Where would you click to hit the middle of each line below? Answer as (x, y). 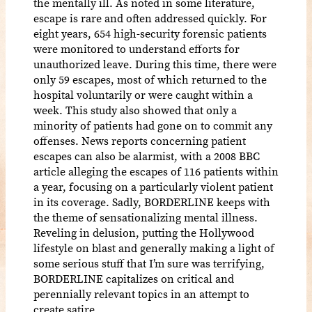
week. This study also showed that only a (135, 110)
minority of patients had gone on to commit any (153, 125)
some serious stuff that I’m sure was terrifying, (149, 263)
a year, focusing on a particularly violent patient (153, 186)
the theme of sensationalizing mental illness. (146, 217)
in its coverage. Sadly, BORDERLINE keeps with (152, 202)
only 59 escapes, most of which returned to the (150, 79)
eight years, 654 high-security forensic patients (150, 33)
